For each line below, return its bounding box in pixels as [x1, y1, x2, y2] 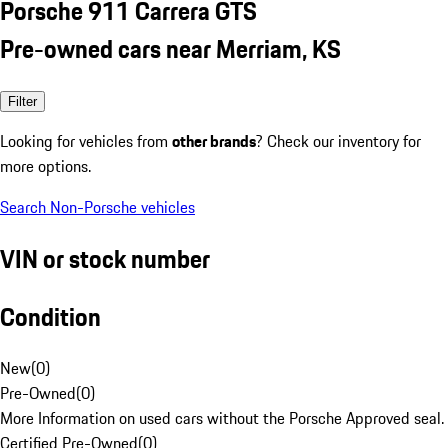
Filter [8, 93, 37, 109]
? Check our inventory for [256, 128, 421, 153]
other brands [172, 128, 256, 153]
